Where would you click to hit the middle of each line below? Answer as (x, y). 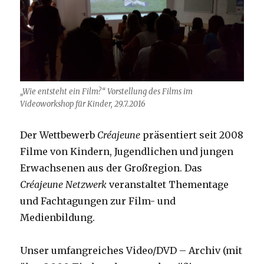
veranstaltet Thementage (168, 185)
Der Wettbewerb (59, 135)
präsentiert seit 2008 (192, 135)
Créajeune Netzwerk (64, 185)
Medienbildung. (58, 218)
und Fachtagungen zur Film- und (98, 201)
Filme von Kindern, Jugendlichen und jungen (127, 152)
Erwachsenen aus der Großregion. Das (111, 168)
